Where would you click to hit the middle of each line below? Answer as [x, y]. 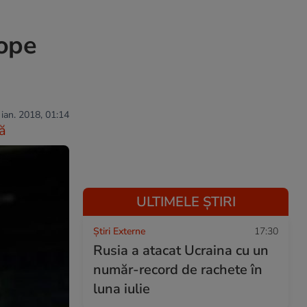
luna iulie [122, 289]
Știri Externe [119, 231]
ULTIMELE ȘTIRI [186, 202]
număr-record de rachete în [178, 270]
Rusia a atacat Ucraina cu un [181, 250]
